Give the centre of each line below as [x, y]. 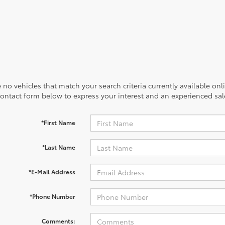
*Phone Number [52, 196]
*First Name [58, 122]
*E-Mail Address [52, 172]
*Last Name [59, 147]
